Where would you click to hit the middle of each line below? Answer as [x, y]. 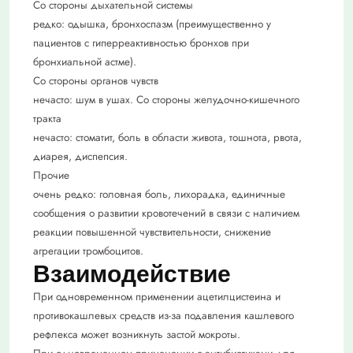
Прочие [51, 176]
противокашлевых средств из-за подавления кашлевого [163, 316]
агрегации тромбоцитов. [88, 251]
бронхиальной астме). [85, 62]
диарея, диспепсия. [80, 157]
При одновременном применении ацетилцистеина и [157, 297]
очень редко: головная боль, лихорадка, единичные [159, 195]
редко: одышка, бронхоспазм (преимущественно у [152, 24]
